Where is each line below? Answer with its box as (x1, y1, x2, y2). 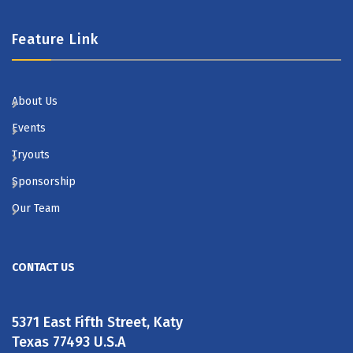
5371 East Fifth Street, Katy (12, 314, 183, 331)
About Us (12, 95, 58, 108)
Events (12, 121, 46, 135)
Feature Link (12, 31, 98, 48)
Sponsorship (12, 175, 76, 188)
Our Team (12, 202, 60, 215)
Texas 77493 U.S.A (12, 333, 126, 351)
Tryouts (12, 148, 50, 162)
